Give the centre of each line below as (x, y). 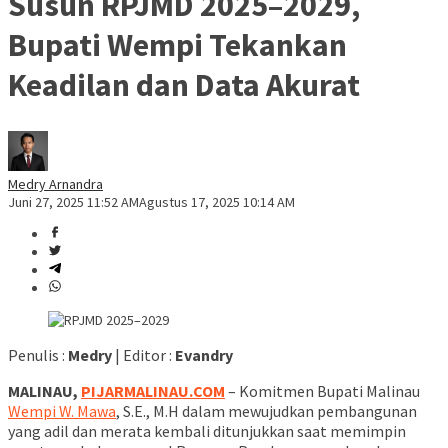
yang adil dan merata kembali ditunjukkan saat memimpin (207, 431)
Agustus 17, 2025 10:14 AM (217, 202)
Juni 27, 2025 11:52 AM (73, 202)
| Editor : (143, 355)
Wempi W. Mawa (62, 411)
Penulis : (38, 355)
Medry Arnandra (55, 184)
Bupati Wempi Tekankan (177, 44)
